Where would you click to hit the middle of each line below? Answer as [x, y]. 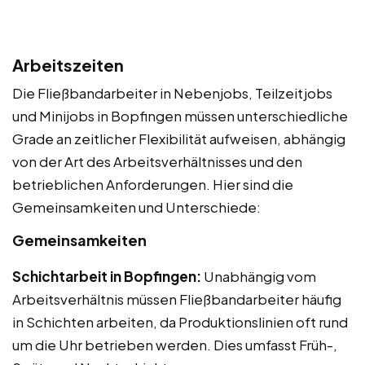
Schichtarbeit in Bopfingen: [107, 276]
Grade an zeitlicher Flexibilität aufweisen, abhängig [179, 138]
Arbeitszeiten [68, 64]
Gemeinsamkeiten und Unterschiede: [136, 207]
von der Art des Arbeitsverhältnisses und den [157, 161]
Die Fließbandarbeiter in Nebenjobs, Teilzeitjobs [172, 92]
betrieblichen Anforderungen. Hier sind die [153, 184]
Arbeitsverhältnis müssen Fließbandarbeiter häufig [177, 299]
